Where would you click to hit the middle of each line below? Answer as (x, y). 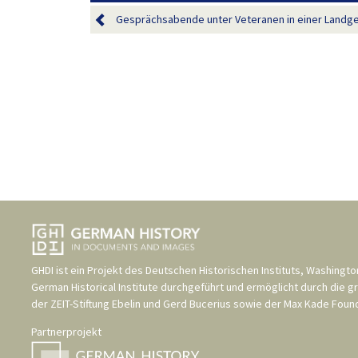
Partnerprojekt (66, 332)
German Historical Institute (95, 287)
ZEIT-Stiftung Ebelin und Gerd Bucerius (141, 304)
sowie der (257, 304)
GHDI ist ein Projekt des (88, 270)
